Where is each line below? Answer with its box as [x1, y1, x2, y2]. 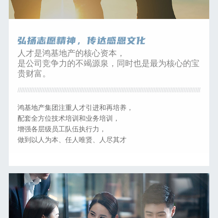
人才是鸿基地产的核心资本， [17, 46, 125, 58]
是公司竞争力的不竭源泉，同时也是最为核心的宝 [17, 56, 200, 69]
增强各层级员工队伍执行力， [17, 123, 106, 133]
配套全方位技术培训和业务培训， [17, 112, 120, 123]
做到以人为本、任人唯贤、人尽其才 [17, 134, 127, 144]
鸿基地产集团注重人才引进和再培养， [17, 102, 133, 112]
